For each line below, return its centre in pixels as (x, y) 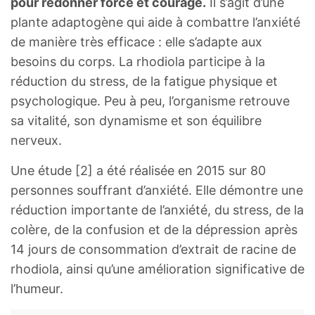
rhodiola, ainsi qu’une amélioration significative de (157, 269)
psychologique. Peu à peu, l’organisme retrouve (150, 101)
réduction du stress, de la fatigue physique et (144, 82)
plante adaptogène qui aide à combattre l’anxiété (155, 22)
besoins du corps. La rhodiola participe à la (138, 62)
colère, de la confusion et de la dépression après (154, 230)
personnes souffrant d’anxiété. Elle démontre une (157, 191)
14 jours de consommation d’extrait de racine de (153, 250)
